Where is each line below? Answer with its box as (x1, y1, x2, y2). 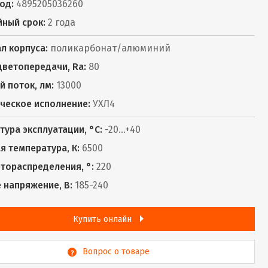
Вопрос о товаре (82, 246, 150, 257)
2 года (45, 17, 75, 28)
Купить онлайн (73, 214, 134, 224)
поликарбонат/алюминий (48, 42, 170, 54)
